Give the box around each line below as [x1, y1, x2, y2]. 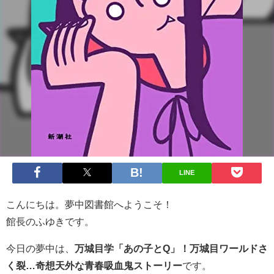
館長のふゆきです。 [6, 216, 94, 226]
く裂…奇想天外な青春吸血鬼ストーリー [6, 260, 182, 270]
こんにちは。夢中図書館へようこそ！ [6, 199, 172, 209]
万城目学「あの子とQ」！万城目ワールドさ [75, 243, 268, 253]
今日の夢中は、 [6, 243, 75, 253]
